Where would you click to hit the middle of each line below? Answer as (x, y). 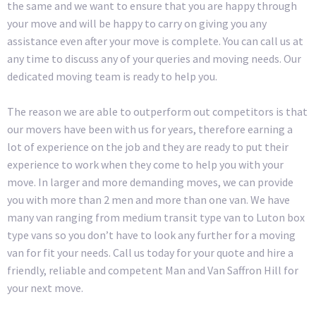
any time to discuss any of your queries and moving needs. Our (154, 58)
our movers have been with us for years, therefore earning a (150, 129)
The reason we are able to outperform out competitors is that (157, 112)
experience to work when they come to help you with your (145, 165)
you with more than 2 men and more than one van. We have (148, 200)
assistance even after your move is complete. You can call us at (155, 41)
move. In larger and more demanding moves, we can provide (150, 182)
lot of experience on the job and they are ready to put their (148, 147)
